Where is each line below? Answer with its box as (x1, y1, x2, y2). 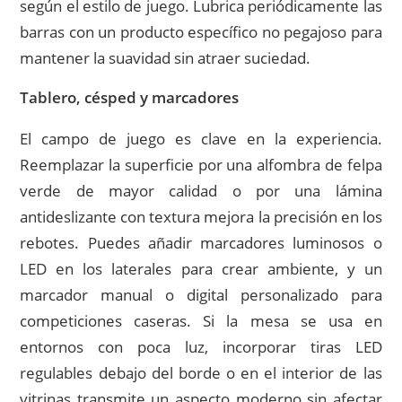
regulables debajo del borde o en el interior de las (20, 363, 382, 384)
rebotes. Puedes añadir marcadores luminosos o (20, 232, 382, 254)
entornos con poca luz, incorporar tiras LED (20, 336, 382, 358)
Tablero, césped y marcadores (20, 87, 240, 109)
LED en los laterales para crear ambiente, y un (20, 258, 382, 280)
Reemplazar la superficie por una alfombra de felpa (20, 154, 382, 176)
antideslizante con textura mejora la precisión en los (20, 206, 382, 228)
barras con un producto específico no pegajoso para (20, 22, 382, 43)
